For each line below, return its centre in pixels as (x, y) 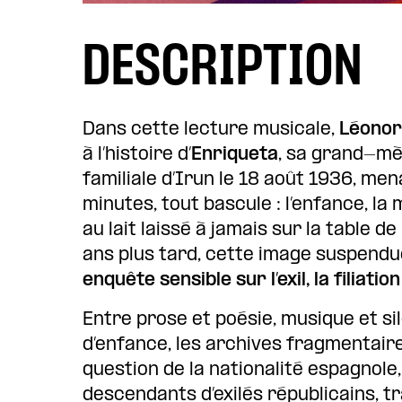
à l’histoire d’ (137, 155)
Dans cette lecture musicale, (211, 130)
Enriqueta (235, 155)
